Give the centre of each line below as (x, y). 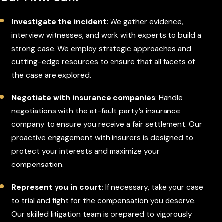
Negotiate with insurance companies (83, 98)
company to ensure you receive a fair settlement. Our (107, 125)
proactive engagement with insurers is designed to (103, 138)
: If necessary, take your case (153, 187)
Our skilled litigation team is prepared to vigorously (102, 214)
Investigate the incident (59, 22)
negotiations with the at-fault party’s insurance (96, 111)
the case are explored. (52, 75)
